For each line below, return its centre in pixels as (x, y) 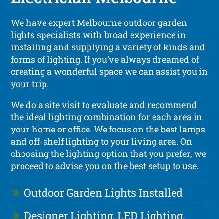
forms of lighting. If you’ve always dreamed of (105, 59)
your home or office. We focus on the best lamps (108, 129)
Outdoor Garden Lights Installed (104, 192)
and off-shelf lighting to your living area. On (102, 141)
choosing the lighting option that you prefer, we (109, 153)
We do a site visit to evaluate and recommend (104, 104)
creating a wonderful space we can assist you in (109, 71)
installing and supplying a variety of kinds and (108, 47)
